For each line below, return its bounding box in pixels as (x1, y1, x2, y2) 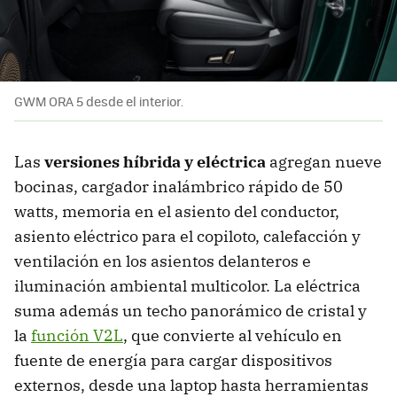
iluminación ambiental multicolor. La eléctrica (14, 275, 361, 296)
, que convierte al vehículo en (123, 324, 342, 346)
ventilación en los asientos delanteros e (14, 250, 311, 271)
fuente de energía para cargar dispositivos (14, 349, 332, 370)
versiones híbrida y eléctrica (44, 151, 269, 172)
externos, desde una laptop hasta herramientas (14, 374, 369, 395)
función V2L (31, 324, 123, 346)
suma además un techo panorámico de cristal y (14, 300, 367, 321)
